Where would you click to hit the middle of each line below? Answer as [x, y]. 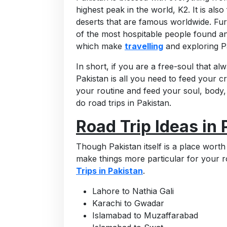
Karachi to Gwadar [128, 203]
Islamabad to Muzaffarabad [145, 216]
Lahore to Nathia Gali [133, 191]
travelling [144, 46]
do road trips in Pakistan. [124, 103]
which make [100, 46]
